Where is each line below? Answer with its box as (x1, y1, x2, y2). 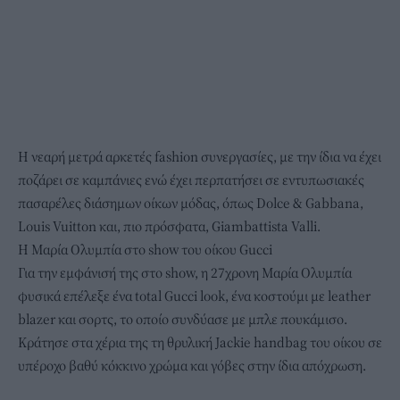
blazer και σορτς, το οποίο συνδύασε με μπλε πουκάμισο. (18, 310, 347, 329)
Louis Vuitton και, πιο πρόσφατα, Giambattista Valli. (18, 217, 321, 236)
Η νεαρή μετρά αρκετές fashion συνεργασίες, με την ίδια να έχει (18, 147, 381, 166)
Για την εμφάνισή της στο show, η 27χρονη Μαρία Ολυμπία (18, 263, 352, 282)
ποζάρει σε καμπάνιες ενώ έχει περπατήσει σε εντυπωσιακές (18, 171, 364, 189)
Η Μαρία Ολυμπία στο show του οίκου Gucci (18, 240, 272, 259)
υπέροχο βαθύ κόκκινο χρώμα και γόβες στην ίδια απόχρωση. (18, 356, 366, 375)
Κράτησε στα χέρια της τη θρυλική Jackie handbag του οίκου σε (18, 333, 382, 352)
